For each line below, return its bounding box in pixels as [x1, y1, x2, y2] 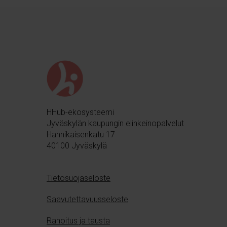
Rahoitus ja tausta [47, 215, 110, 225]
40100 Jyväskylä [47, 140, 107, 150]
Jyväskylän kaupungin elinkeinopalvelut [47, 118, 184, 128]
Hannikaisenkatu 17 [47, 129, 115, 139]
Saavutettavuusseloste [47, 194, 128, 204]
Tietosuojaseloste [47, 173, 110, 183]
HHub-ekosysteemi [47, 107, 114, 117]
